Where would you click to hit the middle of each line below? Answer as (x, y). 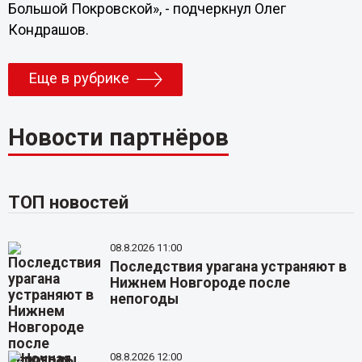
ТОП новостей (68, 202)
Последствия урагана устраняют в (229, 267)
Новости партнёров (118, 138)
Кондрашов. (48, 30)
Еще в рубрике (78, 79)
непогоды (145, 299)
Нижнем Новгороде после (200, 283)
